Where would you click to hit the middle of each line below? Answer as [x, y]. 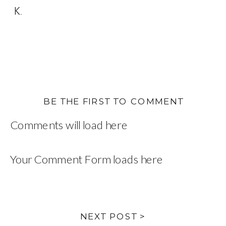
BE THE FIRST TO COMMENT [114, 101]
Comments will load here [69, 125]
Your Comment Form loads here [87, 158]
